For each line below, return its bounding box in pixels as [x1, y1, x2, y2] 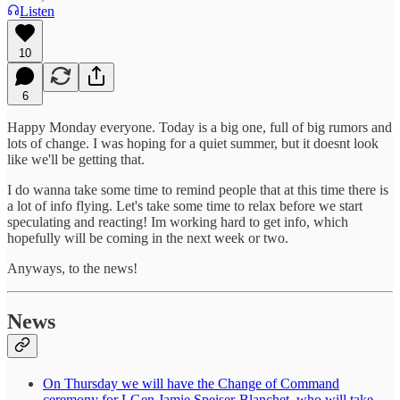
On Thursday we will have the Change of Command [43, 376, 339, 392]
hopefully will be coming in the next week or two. [7, 229, 288, 246]
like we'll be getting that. [7, 151, 145, 167]
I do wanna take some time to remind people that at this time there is [7, 181, 388, 197]
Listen [20, 3, 54, 19]
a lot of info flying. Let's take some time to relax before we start [7, 197, 362, 213]
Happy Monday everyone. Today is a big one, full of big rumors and [7, 119, 392, 135]
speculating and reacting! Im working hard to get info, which [7, 213, 348, 229]
